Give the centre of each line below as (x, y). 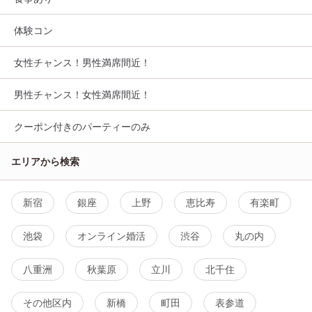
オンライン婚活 (111, 235)
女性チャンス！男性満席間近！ (82, 62)
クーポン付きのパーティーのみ (82, 126)
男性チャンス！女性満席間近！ (82, 94)
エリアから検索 (45, 161)
